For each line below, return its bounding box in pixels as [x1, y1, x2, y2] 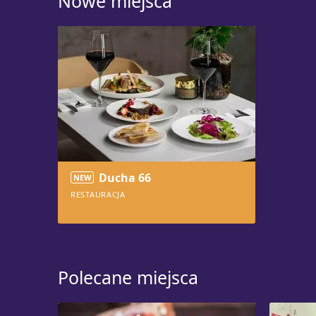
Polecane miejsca [58, 265, 198, 289]
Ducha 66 [99, 170, 151, 186]
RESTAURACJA [71, 189, 126, 200]
